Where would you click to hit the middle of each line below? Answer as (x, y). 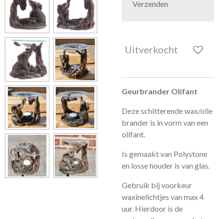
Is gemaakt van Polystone (164, 154)
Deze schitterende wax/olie (167, 111)
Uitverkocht (151, 49)
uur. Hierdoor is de (152, 208)
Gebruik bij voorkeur (157, 185)
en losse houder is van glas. (166, 165)
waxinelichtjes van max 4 (163, 197)
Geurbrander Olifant (160, 91)
